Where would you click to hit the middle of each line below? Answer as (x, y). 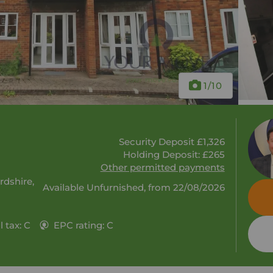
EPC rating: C (83, 225)
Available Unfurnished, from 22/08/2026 (133, 187)
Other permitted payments (162, 167)
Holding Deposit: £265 (174, 154)
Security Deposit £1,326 (172, 141)
